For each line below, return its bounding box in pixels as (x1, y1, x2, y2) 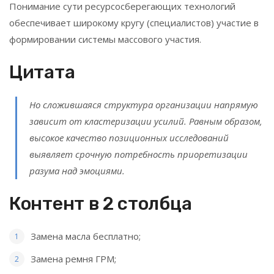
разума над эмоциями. (29, 164, 125, 177)
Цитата (9, 61, 75, 83)
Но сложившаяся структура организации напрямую (29, 98, 258, 111)
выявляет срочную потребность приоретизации (29, 147, 248, 160)
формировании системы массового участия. (9, 32, 201, 45)
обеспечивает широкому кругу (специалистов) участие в (9, 16, 259, 29)
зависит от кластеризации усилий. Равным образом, (29, 114, 262, 127)
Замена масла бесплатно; (31, 229, 141, 242)
